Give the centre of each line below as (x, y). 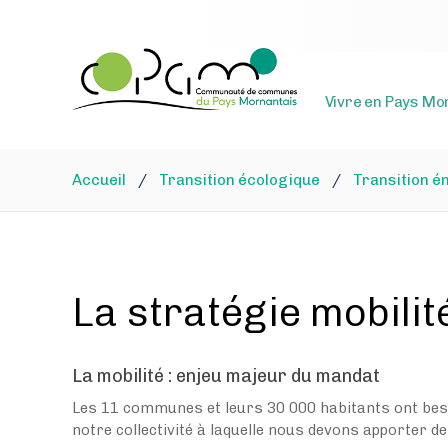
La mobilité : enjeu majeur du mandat (226, 375)
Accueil (99, 179)
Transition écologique (239, 179)
